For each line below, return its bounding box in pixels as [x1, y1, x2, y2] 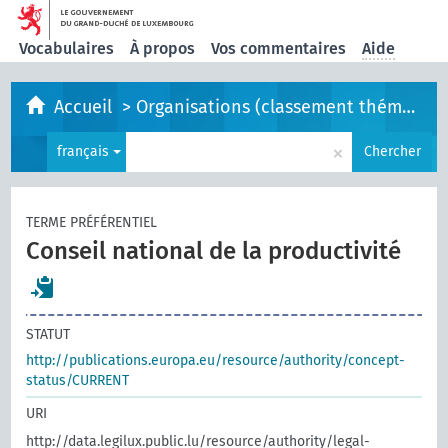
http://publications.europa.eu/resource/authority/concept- [26, 352, 406, 369]
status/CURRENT [26, 372, 130, 389]
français [56, 143, 113, 160]
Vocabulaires [19, 39, 115, 58]
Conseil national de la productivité [26, 237, 402, 265]
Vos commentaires [211, 39, 347, 58]
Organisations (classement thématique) [136, 96, 403, 118]
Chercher [363, 143, 421, 160]
